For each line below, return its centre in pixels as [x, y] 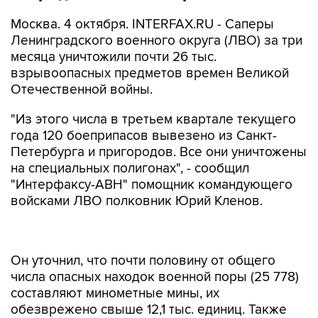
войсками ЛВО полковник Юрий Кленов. [137, 201]
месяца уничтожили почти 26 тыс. [114, 57]
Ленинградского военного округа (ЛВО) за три [157, 41]
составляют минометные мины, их [115, 294]
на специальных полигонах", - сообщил [130, 169]
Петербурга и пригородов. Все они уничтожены [159, 152]
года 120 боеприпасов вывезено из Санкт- [144, 136]
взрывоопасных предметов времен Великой [150, 73]
